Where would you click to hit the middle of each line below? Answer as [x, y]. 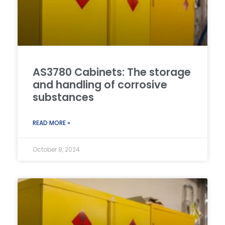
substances [63, 97]
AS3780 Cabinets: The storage [112, 72]
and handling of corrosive [100, 84]
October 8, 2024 [56, 149]
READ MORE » [51, 123]
